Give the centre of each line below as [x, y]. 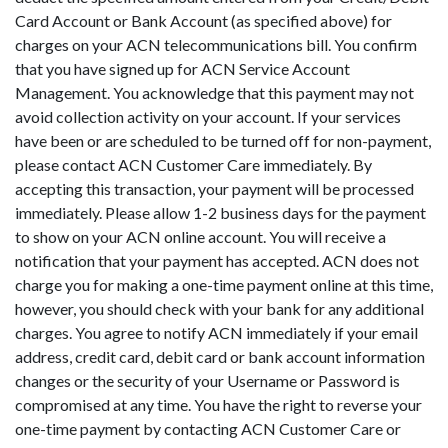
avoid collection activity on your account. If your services [208, 116]
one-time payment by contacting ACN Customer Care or [208, 428]
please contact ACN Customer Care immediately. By [193, 164]
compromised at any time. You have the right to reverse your [218, 404]
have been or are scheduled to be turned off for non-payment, [223, 140]
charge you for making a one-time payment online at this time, [224, 284]
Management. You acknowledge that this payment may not [214, 92]
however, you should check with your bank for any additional [219, 308]
